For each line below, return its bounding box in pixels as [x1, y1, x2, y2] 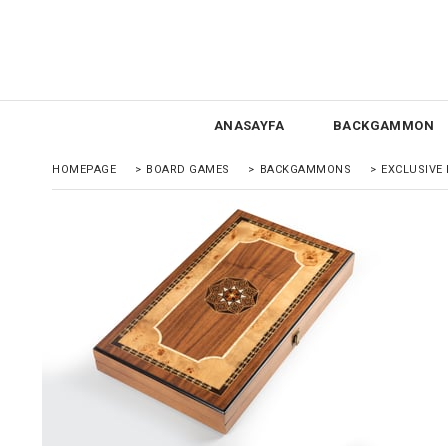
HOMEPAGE [52, 163, 116, 176]
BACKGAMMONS [259, 163, 351, 176]
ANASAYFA [213, 118, 285, 133]
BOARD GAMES [146, 163, 230, 176]
